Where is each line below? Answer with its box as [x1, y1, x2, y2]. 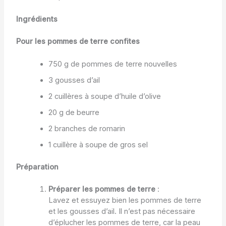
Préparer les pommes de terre [48, 184, 155, 194]
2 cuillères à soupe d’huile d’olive [48, 92, 161, 101]
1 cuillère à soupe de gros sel [48, 140, 148, 150]
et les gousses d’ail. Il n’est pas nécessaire [48, 206, 195, 216]
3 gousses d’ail [48, 76, 100, 85]
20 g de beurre [48, 108, 99, 118]
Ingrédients [16, 14, 58, 24]
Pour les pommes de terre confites [16, 36, 140, 46]
